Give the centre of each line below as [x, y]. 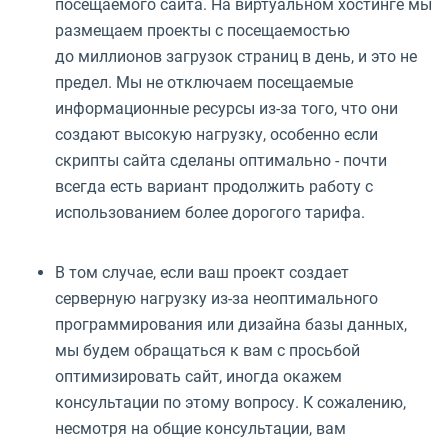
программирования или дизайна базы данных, [231, 324]
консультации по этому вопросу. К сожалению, [230, 402]
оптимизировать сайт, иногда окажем [198, 376]
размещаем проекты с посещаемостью [202, 30]
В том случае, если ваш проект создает [202, 272]
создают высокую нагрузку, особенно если [216, 134]
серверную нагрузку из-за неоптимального [216, 298]
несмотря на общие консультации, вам [200, 428]
